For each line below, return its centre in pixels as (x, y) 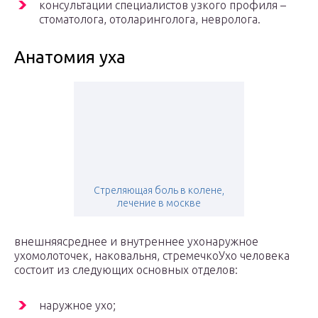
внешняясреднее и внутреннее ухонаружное (136, 242)
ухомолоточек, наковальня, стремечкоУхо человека (152, 256)
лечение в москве (159, 203)
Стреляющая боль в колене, (159, 191)
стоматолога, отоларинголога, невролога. (150, 20)
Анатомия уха (70, 57)
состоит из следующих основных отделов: (126, 270)
